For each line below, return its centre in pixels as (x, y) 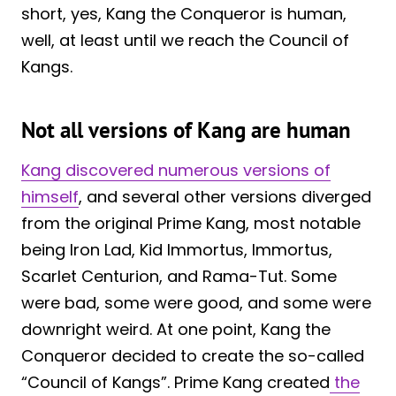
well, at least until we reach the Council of (185, 41)
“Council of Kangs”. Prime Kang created (175, 383)
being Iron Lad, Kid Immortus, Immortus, (177, 250)
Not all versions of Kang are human (186, 129)
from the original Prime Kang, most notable (191, 224)
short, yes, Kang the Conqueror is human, (184, 14)
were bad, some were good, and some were (196, 303)
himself (50, 197)
